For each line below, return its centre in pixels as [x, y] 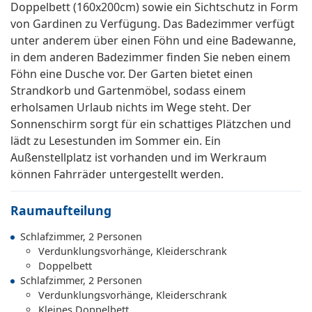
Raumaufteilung [61, 211]
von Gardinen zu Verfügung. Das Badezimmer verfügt [153, 24]
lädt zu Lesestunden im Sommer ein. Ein [116, 141]
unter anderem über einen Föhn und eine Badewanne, [153, 41]
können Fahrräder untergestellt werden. [117, 174]
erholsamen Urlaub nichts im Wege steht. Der [131, 108]
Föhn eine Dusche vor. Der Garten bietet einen [132, 74]
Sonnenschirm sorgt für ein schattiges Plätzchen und [151, 124]
